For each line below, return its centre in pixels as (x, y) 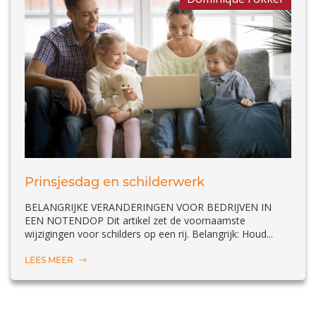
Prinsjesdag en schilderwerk (115, 182)
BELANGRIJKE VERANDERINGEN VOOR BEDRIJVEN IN (148, 207)
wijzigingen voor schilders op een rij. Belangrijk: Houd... (149, 234)
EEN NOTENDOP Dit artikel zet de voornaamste (135, 221)
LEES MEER (50, 260)
